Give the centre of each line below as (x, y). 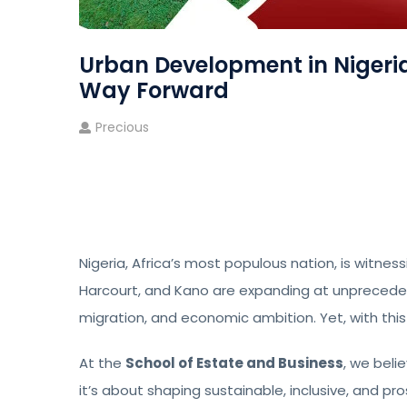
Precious (122, 127)
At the (102, 363)
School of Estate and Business (234, 363)
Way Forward (154, 90)
